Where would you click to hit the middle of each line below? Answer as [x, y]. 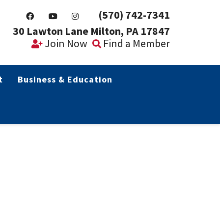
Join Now [65, 43]
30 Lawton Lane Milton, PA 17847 [91, 31]
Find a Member [136, 43]
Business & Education [65, 79]
